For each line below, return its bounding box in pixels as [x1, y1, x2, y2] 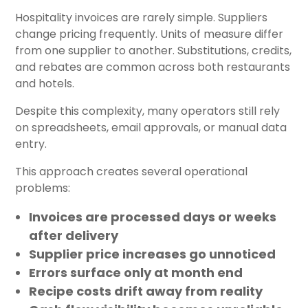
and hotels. [15, 75, 74, 91]
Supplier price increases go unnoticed [29, 245, 276, 263]
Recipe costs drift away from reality [29, 282, 263, 300]
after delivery [29, 226, 118, 244]
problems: [15, 179, 70, 196]
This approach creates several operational [15, 163, 247, 179]
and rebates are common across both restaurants [15, 58, 290, 75]
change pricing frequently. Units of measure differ [15, 25, 283, 42]
